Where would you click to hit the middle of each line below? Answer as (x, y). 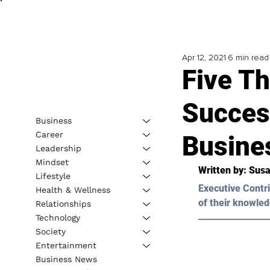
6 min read (248, 58)
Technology (58, 217)
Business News (66, 259)
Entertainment (66, 245)
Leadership (58, 148)
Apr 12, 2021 (204, 58)
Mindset (52, 162)
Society (50, 231)
